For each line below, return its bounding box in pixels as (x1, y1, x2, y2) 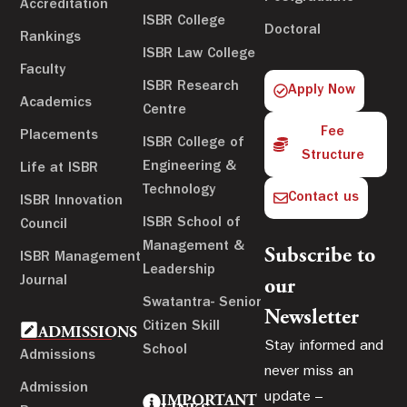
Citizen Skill (142, 319, 220, 334)
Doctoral (264, 23, 322, 38)
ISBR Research (142, 79, 239, 94)
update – (264, 390, 323, 405)
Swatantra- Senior (142, 295, 262, 311)
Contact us (288, 190, 360, 205)
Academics (20, 95, 93, 111)
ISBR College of (142, 135, 244, 151)
